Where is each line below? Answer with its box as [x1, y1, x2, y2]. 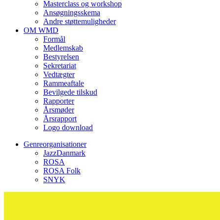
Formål [43, 34, 65, 43]
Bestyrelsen [43, 52, 79, 61]
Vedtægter [43, 70, 75, 79]
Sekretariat [43, 61, 76, 70]
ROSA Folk [43, 166, 81, 175]
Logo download [43, 123, 93, 132]
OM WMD [24, 26, 58, 34]
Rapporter [43, 96, 74, 105]
